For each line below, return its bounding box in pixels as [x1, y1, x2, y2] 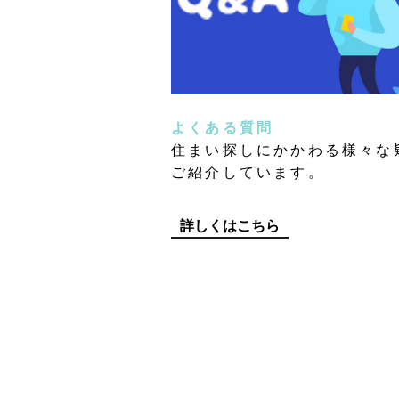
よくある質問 [171, 117, 274, 138]
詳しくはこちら [180, 215, 280, 236]
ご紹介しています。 [171, 161, 325, 183]
